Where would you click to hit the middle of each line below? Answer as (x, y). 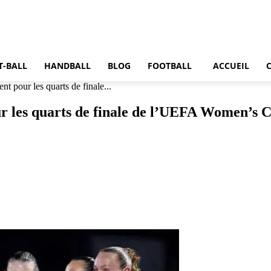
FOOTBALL (170, 66)
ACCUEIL (231, 66)
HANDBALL (67, 66)
